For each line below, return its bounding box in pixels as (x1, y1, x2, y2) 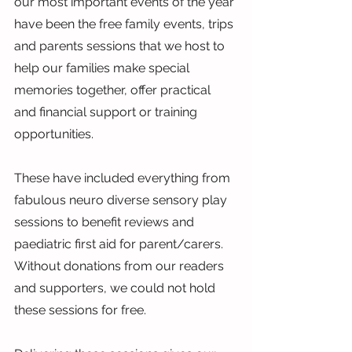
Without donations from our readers (14, 258, 227, 273)
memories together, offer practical (14, 82, 214, 97)
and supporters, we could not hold (14, 280, 218, 295)
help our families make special (14, 60, 192, 75)
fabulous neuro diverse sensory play (14, 192, 230, 207)
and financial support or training (14, 104, 200, 119)
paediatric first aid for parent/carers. (14, 236, 226, 251)
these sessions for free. (14, 302, 146, 317)
